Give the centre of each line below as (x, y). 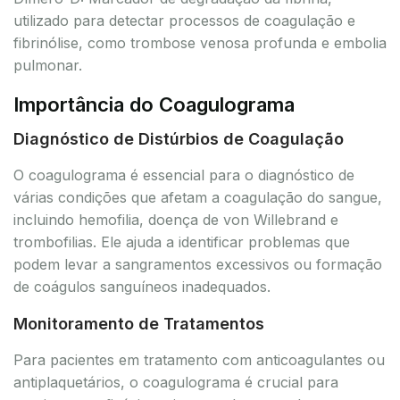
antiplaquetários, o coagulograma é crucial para (176, 382)
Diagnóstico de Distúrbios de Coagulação (179, 138)
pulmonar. (48, 65)
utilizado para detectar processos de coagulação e (184, 20)
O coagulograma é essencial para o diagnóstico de (184, 175)
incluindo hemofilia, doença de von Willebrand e (176, 219)
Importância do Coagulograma (154, 104)
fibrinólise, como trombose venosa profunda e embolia (200, 42)
